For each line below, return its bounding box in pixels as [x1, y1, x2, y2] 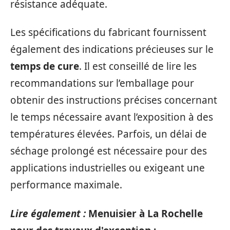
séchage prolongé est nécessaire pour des [10, 144, 207, 158]
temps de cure [10, 60, 79, 73]
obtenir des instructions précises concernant [10, 93, 217, 107]
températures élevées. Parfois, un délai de [10, 127, 207, 141]
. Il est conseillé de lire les [79, 60, 197, 73]
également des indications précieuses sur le [10, 43, 214, 56]
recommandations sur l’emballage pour [10, 76, 194, 90]
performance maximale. [10, 178, 122, 191]
